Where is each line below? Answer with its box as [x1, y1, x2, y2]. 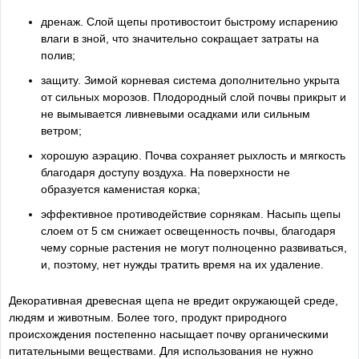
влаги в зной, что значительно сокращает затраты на [41, 31, 319, 45]
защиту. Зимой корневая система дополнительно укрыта [41, 73, 340, 87]
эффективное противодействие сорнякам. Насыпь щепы [41, 207, 341, 220]
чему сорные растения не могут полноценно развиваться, [41, 240, 347, 254]
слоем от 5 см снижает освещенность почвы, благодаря [41, 224, 336, 237]
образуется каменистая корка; [41, 182, 200, 196]
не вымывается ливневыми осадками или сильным [41, 107, 310, 120]
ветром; [41, 123, 82, 137]
